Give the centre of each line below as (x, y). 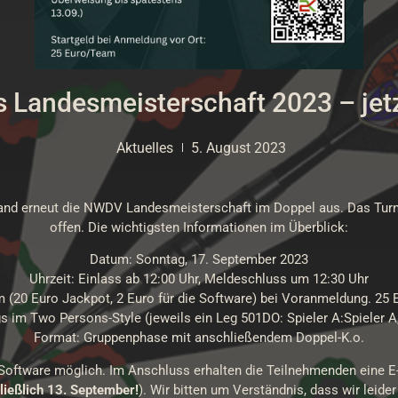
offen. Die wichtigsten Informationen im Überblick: (199, 227)
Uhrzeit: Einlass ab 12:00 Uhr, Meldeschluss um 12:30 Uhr (199, 279)
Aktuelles (145, 147)
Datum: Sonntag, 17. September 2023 (199, 260)
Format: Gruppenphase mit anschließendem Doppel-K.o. (199, 338)
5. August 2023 (239, 147)
